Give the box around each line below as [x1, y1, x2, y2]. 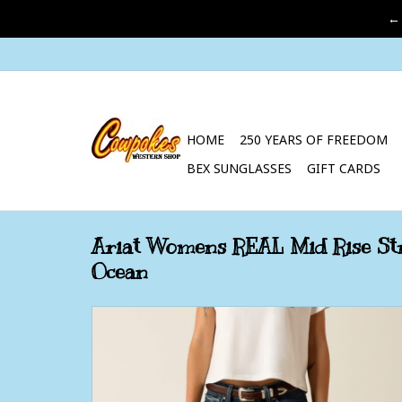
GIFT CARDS [307, 160, 380, 177]
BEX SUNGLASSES [187, 160, 292, 177]
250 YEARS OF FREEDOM [240, 131, 388, 148]
